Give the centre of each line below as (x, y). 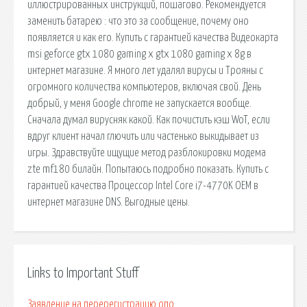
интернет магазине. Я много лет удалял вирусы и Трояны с (145, 70)
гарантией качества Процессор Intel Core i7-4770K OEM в (143, 185)
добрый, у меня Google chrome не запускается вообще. (139, 103)
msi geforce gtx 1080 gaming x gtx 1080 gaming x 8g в (139, 54)
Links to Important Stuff (83, 273)
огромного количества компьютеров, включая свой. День (144, 87)
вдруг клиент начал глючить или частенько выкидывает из (143, 136)
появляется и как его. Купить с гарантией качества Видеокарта (153, 37)
